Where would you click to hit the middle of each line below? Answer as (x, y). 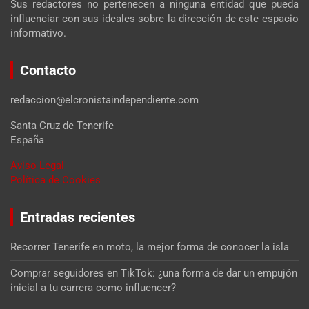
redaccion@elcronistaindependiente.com (104, 100)
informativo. (38, 33)
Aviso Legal (37, 165)
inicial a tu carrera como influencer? (93, 287)
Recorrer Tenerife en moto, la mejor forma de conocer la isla (150, 247)
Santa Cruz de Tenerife (62, 125)
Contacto (48, 70)
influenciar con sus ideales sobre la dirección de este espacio (154, 18)
